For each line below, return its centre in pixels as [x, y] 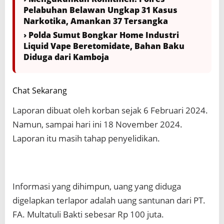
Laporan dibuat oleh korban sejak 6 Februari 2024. [110, 110]
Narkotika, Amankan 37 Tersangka [96, 21]
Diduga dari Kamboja [66, 57]
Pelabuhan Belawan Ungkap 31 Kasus [100, 10]
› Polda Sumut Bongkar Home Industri [101, 35]
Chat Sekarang [40, 91]
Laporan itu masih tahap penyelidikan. [86, 138]
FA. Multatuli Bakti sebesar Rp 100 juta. [88, 214]
